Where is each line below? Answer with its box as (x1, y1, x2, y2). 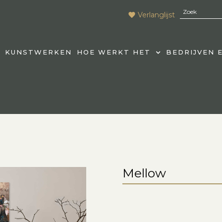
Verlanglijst (138, 10, 175, 19)
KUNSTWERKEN (4, 48, 72, 56)
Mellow (122, 166, 166, 180)
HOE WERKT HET (76, 48, 151, 56)
